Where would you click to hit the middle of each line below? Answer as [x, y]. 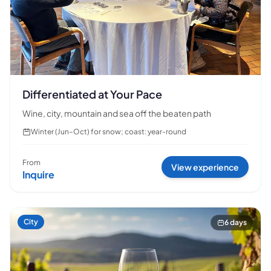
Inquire [38, 174]
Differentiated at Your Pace [92, 94]
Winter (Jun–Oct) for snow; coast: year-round [109, 131]
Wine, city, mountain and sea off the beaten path [117, 113]
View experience [205, 167]
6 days [236, 222]
